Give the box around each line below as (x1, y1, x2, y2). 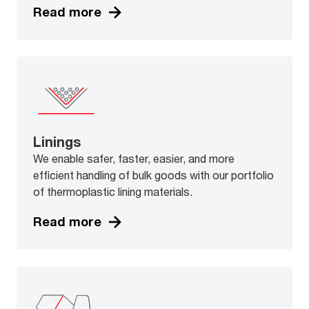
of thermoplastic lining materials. (33, 184, 192, 198)
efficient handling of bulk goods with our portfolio (33, 168, 274, 181)
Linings (33, 133, 81, 150)
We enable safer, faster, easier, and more (33, 151, 235, 165)
